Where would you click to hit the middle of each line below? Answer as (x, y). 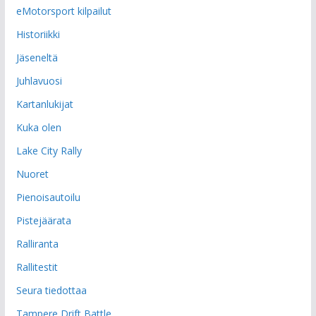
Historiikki (38, 34)
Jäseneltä (37, 57)
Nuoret (32, 174)
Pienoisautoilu (48, 197)
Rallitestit (37, 267)
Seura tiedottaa (51, 290)
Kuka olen (38, 127)
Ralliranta (37, 243)
